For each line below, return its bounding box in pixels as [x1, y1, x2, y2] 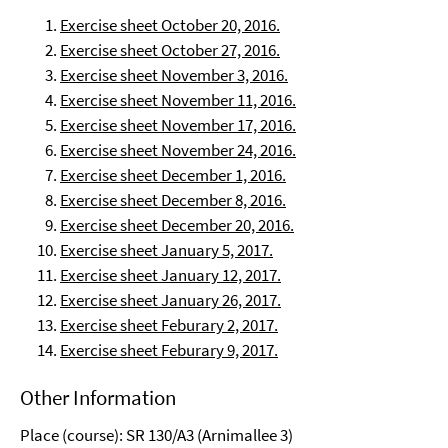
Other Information [20, 384, 176, 411]
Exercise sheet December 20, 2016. [60, 214, 294, 236]
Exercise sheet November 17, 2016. [60, 114, 296, 136]
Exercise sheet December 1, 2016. [60, 164, 286, 186]
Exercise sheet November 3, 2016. [60, 64, 288, 86]
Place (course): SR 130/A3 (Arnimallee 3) [20, 424, 293, 446]
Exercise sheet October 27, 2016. [60, 39, 280, 61]
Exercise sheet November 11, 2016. [60, 89, 296, 111]
